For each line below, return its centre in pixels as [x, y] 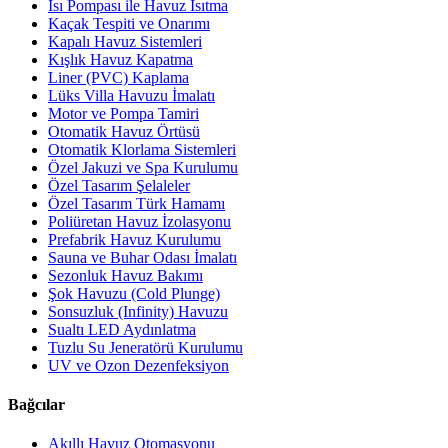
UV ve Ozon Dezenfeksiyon [138, 365]
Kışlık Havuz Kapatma [120, 59]
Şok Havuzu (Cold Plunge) [134, 293]
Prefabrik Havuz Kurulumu [134, 239]
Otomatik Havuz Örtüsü [124, 131]
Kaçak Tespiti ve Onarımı [129, 23]
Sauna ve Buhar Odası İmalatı [142, 257]
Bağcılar [36, 405]
